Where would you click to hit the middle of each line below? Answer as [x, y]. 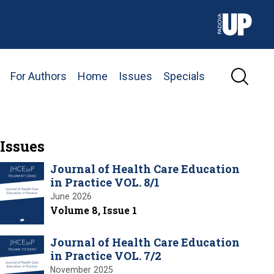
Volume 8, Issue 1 [94, 210]
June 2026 [71, 196]
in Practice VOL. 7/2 [106, 255]
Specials [184, 76]
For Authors [39, 76]
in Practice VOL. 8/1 [105, 182]
